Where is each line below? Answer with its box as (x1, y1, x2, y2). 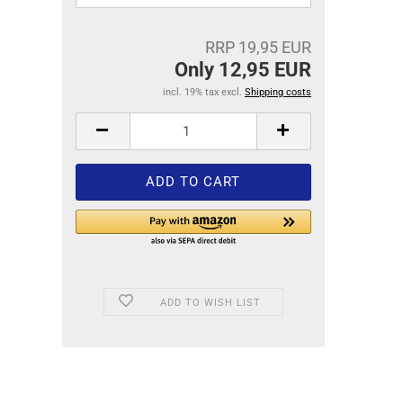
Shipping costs (245, 86, 311, 98)
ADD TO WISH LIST (159, 297, 261, 309)
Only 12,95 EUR (175, 58, 311, 81)
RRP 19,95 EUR (205, 38, 311, 57)
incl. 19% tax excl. (163, 86, 245, 98)
